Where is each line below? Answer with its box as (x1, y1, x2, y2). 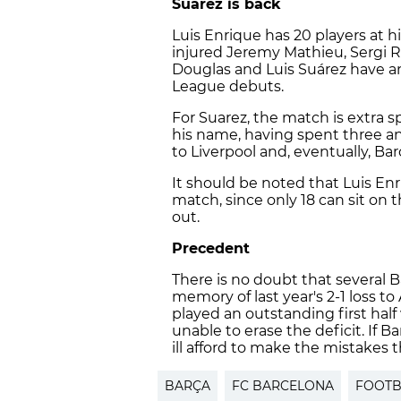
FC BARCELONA (232, 378, 334, 395)
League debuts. (172, 78, 284, 96)
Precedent (172, 240, 250, 258)
